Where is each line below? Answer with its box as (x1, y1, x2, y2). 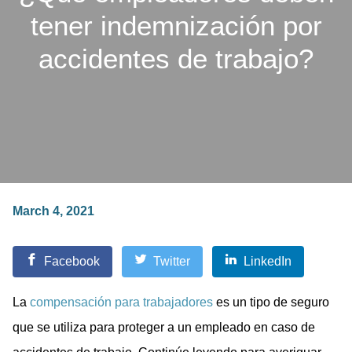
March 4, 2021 (13, 203, 94, 218)
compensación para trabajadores (30, 295, 213, 309)
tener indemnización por (30, 9, 322, 41)
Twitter (153, 254, 190, 268)
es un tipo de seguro (213, 295, 329, 309)
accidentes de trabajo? (38, 42, 313, 74)
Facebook (44, 254, 100, 268)
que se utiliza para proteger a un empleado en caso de (13, 320, 315, 334)
